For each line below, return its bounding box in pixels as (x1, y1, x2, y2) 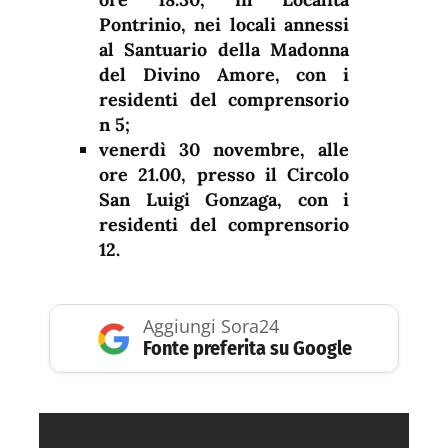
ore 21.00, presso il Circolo (99, 163, 349, 187)
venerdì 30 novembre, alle (99, 138, 349, 162)
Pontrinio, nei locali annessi (99, 13, 349, 37)
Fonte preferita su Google (142, 336, 352, 361)
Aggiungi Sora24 (142, 314, 279, 339)
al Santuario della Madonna (99, 38, 349, 62)
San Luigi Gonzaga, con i (99, 188, 349, 212)
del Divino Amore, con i (99, 63, 349, 87)
